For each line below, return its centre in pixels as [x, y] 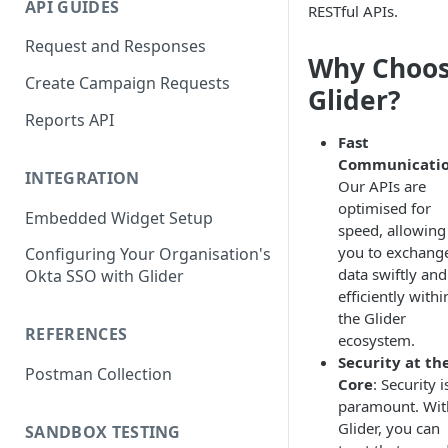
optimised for [384, 208]
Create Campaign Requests [127, 83]
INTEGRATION [82, 177]
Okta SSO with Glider [104, 276]
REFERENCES [76, 334]
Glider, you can [389, 428]
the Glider [372, 318]
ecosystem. [376, 340]
